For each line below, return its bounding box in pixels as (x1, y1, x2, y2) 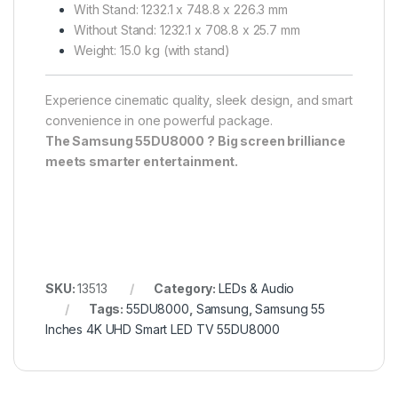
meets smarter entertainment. (45, 153, 239, 169)
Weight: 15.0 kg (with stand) (74, 42, 231, 58)
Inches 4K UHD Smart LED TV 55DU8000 (45, 321, 281, 337)
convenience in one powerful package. (45, 112, 273, 128)
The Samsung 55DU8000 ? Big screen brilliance (45, 132, 346, 148)
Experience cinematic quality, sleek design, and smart (45, 92, 353, 107)
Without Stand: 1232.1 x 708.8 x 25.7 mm (74, 21, 300, 37)
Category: (154, 280, 219, 296)
